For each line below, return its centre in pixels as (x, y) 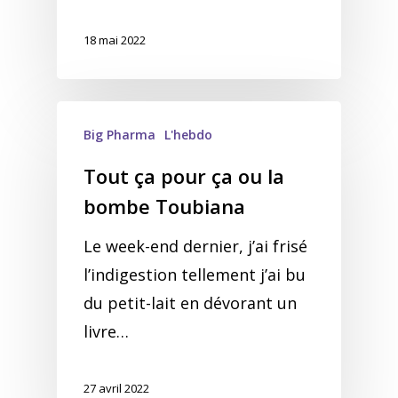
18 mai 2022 (115, 40)
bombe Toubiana (164, 206)
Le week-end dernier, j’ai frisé (195, 246)
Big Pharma (119, 135)
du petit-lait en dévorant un (190, 303)
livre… (106, 331)
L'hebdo (188, 135)
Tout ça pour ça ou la (184, 176)
